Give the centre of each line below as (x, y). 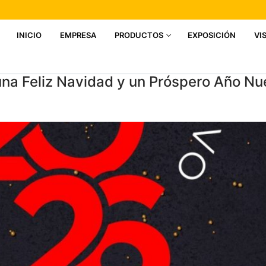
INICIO (29, 35)
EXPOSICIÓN (212, 35)
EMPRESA (78, 35)
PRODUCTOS (139, 35)
